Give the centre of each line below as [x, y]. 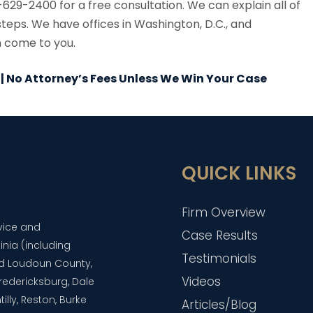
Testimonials [219, 259]
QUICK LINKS [239, 174]
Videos [202, 282]
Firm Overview [224, 213]
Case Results [220, 236]
